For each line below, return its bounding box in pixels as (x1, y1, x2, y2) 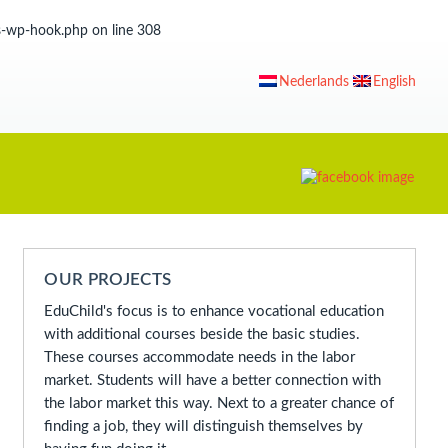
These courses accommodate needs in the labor (44, 350, 356, 365)
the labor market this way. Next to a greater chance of (44, 396, 395, 411)
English (373, 75, 416, 89)
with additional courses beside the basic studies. (44, 327, 361, 342)
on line (88, 24, 137, 38)
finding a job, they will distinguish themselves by (44, 419, 364, 434)
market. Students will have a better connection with (44, 373, 382, 388)
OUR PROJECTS (44, 271, 172, 288)
